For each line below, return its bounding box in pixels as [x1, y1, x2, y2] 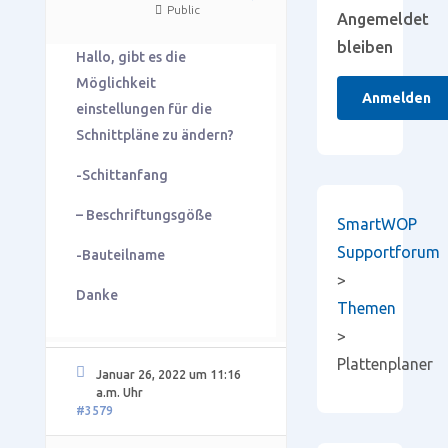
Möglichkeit [75, 75, 156, 91]
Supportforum [336, 243, 440, 261]
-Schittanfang [75, 167, 168, 183]
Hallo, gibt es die [75, 49, 186, 65]
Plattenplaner [336, 355, 433, 373]
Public [166, 3, 200, 16]
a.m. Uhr [95, 386, 143, 399]
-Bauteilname [75, 247, 165, 263]
